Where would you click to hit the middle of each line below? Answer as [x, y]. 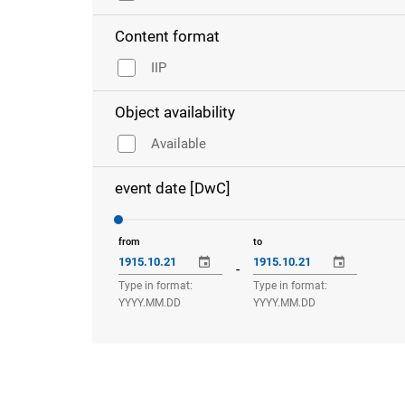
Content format [167, 36]
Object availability [175, 112]
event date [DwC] [173, 188]
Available [179, 144]
